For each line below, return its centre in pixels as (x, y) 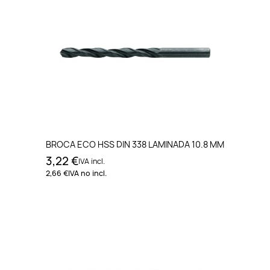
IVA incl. (92, 161)
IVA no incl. (87, 173)
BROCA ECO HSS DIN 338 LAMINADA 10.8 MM (135, 144)
